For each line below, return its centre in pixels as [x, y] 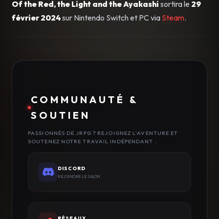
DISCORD [72, 169]
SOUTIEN [60, 115]
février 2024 [36, 17]
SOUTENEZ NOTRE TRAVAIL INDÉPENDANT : [92, 141]
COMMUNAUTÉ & [84, 99]
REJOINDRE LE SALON [79, 176]
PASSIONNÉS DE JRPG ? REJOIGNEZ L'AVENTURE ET [103, 133]
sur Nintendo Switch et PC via [111, 17]
